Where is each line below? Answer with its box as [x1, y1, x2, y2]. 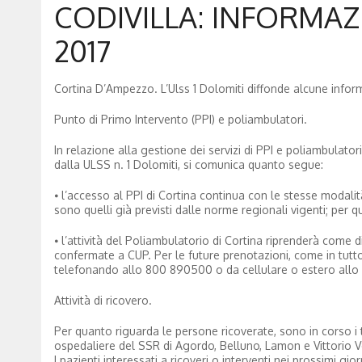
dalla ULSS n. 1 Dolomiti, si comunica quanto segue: [53, 157, 323, 171]
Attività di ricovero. [53, 293, 152, 307]
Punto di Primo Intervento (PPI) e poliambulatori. [53, 112, 307, 126]
